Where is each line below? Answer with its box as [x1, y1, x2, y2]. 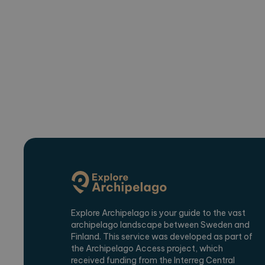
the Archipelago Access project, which [71, 243, 223, 254]
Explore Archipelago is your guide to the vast [71, 208, 245, 219]
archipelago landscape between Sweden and [71, 219, 250, 231]
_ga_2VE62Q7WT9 [183, 23, 237, 33]
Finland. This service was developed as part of [71, 231, 253, 243]
